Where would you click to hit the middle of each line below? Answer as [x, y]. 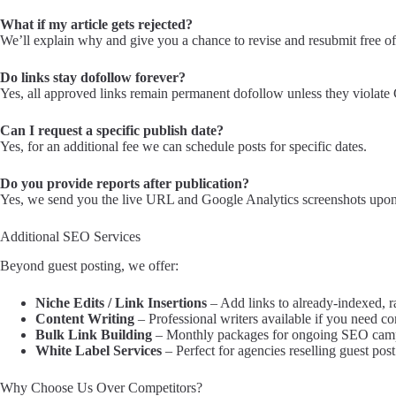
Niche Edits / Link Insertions [121, 302]
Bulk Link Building [94, 334]
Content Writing [85, 318]
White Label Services [99, 350]
